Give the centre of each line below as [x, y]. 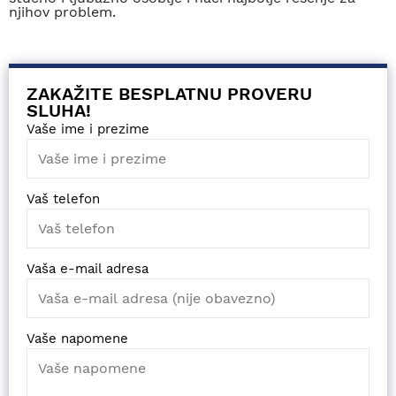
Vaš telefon [63, 199]
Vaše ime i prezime [88, 129]
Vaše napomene [77, 339]
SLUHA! [59, 111]
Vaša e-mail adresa [88, 269]
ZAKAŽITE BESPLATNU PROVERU [169, 94]
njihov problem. [62, 12]
